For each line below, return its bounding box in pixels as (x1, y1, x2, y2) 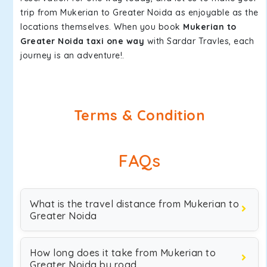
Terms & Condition (73, 107, 206, 124)
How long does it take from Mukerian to (30, 247, 216, 259)
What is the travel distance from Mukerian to (30, 198, 239, 210)
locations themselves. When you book (20, 21, 183, 32)
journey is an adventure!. (20, 50, 125, 61)
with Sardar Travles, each (144, 36, 254, 46)
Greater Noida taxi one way (20, 36, 144, 46)
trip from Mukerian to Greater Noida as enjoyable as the (20, 7, 259, 18)
